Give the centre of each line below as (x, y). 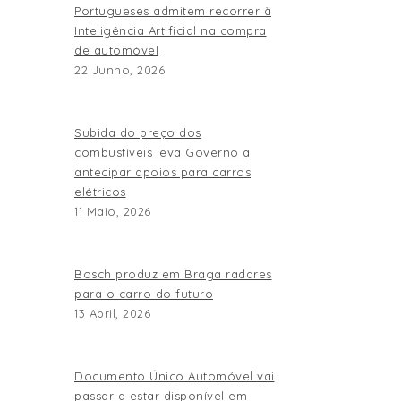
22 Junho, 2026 (119, 70)
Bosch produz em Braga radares (173, 274)
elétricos (100, 192)
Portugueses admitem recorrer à (173, 11)
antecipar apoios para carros (162, 172)
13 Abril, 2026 (112, 313)
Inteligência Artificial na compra (171, 30)
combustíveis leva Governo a (162, 152)
